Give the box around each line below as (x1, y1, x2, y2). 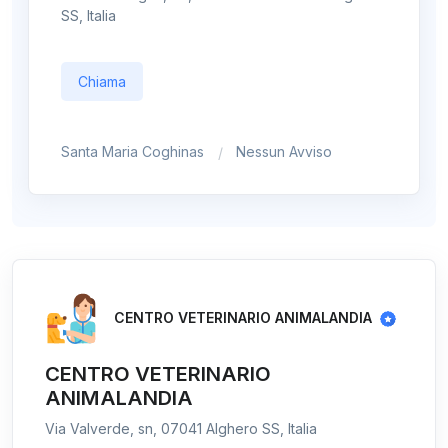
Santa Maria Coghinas (61, 143, 204, 161)
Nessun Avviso (236, 143, 332, 161)
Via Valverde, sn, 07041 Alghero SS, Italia (45, 419, 317, 437)
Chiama (78, 73, 126, 91)
